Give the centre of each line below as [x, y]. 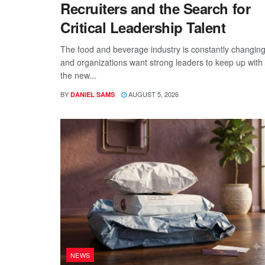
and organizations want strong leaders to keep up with [161, 62]
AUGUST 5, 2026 [153, 94]
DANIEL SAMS [93, 94]
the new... [78, 75]
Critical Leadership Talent [143, 27]
